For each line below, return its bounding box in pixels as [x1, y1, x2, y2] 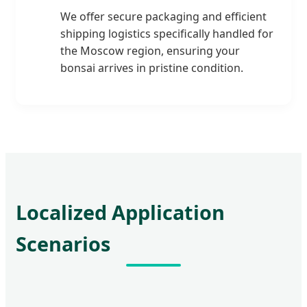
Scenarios [16, 230, 110, 257]
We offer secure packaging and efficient [60, 8, 267, 24]
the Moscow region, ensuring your [60, 42, 240, 58]
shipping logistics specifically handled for [60, 25, 273, 41]
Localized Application [16, 198, 225, 225]
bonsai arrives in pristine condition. [60, 60, 243, 75]
